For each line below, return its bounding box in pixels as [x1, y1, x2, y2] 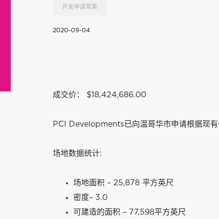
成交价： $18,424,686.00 [53, 91, 147, 99]
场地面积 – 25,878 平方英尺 [73, 179, 174, 187]
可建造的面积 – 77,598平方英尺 [73, 208, 186, 216]
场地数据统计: [53, 150, 102, 157]
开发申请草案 [62, 4, 98, 10]
